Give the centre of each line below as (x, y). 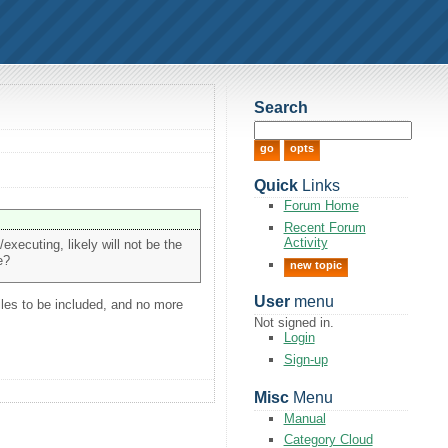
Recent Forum (324, 227)
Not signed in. (293, 323)
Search (280, 108)
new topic (315, 264)
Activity (305, 242)
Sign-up (305, 359)
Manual (304, 418)
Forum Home (321, 206)
